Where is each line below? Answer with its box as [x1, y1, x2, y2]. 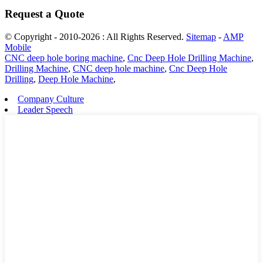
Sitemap [186, 31, 216, 42]
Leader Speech [18, 104, 73, 114]
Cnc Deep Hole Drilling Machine [127, 52, 251, 63]
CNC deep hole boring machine [5, 52, 123, 63]
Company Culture [18, 93, 84, 104]
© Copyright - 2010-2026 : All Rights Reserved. [5, 31, 186, 42]
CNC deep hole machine [73, 63, 164, 73]
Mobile [5, 42, 31, 52]
